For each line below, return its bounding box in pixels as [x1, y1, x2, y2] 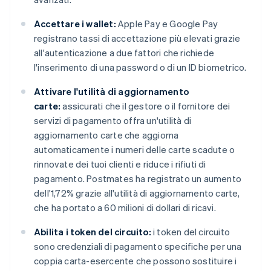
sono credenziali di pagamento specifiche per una [34, 240, 242, 252]
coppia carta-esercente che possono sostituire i [34, 254, 237, 267]
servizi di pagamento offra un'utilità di [34, 114, 191, 126]
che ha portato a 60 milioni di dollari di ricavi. [34, 201, 216, 214]
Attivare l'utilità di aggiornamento [34, 85, 189, 97]
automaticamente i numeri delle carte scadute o [34, 143, 235, 155]
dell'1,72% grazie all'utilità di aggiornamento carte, [34, 186, 240, 199]
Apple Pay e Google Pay [116, 17, 218, 30]
